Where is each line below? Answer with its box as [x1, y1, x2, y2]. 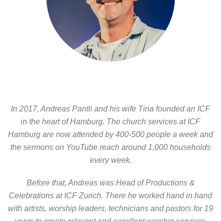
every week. [89, 155, 132, 164]
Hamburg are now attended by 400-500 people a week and [8, 130, 213, 139]
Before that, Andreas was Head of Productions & [26, 178, 195, 187]
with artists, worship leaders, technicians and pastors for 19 [8, 204, 213, 213]
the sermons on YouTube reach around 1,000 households [10, 143, 211, 151]
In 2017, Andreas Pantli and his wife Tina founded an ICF [11, 104, 210, 113]
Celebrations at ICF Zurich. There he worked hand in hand [9, 191, 212, 200]
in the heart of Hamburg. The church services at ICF [21, 117, 200, 126]
